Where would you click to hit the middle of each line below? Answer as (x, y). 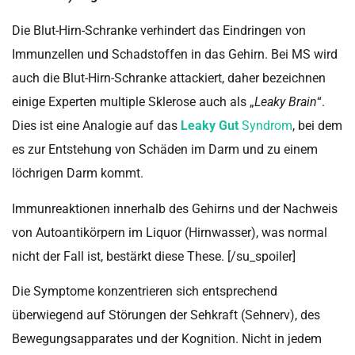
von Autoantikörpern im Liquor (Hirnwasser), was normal (170, 232)
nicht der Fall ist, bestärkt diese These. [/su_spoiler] (154, 256)
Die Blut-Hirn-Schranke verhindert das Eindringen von (159, 31)
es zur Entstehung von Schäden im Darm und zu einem (165, 150)
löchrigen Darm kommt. (78, 174)
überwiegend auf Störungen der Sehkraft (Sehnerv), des (166, 315)
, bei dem (317, 126)
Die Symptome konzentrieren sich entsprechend (145, 291)
